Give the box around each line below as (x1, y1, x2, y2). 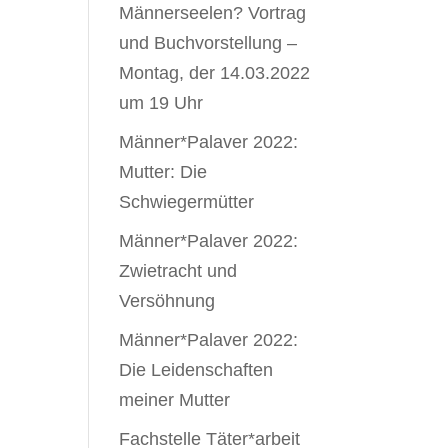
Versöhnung (119, 291, 216, 311)
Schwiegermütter (119, 192, 255, 212)
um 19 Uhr (119, 93, 204, 113)
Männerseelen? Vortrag (119, 3, 307, 23)
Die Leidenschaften (119, 360, 274, 380)
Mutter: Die (119, 162, 208, 182)
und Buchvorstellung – (119, 33, 298, 53)
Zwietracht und (119, 261, 238, 281)
